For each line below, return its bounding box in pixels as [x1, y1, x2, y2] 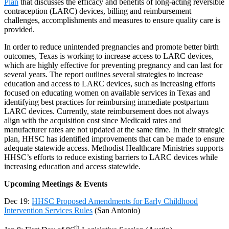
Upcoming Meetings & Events [4, 179, 107, 188]
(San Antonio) [95, 205, 140, 215]
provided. [4, 25, 35, 34]
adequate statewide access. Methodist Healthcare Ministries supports [4, 143, 223, 152]
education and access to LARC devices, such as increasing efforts [4, 79, 215, 88]
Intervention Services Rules [4, 205, 93, 215]
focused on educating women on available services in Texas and [4, 88, 210, 97]
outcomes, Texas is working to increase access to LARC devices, [4, 51, 214, 60]
